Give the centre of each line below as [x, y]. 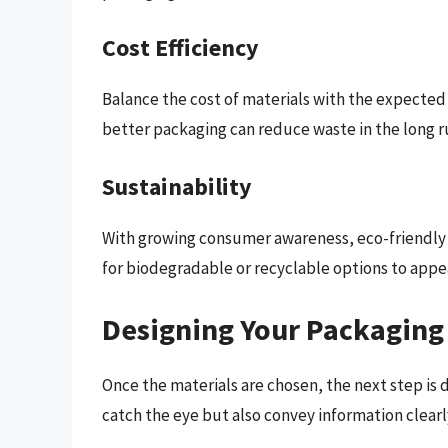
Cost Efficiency [180, 48]
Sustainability [177, 186]
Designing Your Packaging [273, 329]
